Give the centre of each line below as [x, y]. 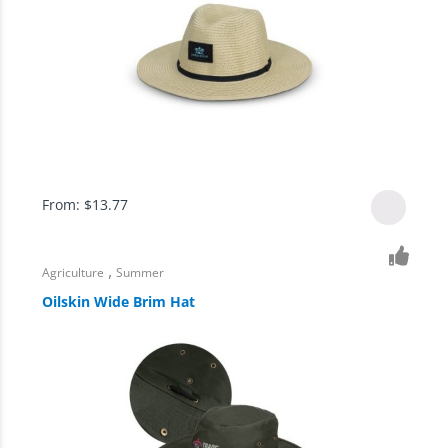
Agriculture [73, 273]
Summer [140, 273]
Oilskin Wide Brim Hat [119, 301]
